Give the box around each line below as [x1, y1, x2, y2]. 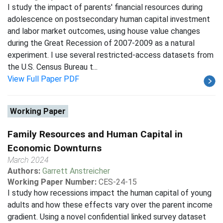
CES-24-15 [99, 177, 137, 187]
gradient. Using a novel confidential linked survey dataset [7, 212, 206, 222]
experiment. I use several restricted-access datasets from [7, 50, 214, 60]
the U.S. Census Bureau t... [7, 62, 98, 72]
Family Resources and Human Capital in [7, 128, 183, 140]
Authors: [7, 166, 42, 176]
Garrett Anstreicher [42, 166, 110, 176]
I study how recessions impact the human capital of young [7, 188, 212, 198]
